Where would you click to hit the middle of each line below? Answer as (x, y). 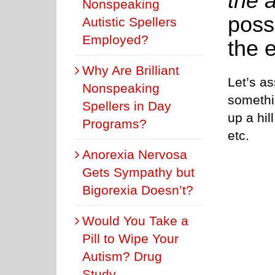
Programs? (114, 123)
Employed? (115, 39)
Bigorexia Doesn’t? (138, 190)
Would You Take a (135, 220)
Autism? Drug (122, 256)
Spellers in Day (127, 106)
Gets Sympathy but (138, 172)
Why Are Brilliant (131, 70)
